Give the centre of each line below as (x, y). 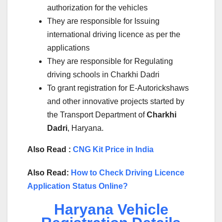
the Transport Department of (97, 114)
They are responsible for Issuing (103, 21)
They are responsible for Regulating (110, 61)
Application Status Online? (78, 186)
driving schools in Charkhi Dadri (103, 74)
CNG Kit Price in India (113, 149)
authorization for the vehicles (97, 7)
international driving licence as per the (114, 34)
